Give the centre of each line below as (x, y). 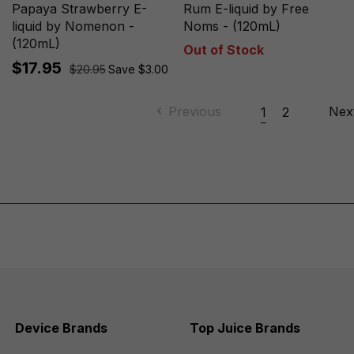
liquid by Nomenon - (73, 26)
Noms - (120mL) (232, 26)
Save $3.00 (138, 69)
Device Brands (61, 328)
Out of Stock (223, 49)
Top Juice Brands (245, 328)
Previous (195, 111)
